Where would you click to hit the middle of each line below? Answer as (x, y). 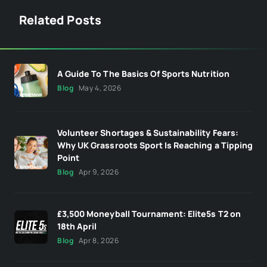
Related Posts (60, 20)
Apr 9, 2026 (99, 172)
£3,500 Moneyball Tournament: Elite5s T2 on (149, 214)
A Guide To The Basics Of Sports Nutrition (143, 73)
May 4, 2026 (100, 88)
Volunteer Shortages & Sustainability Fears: (148, 133)
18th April (77, 226)
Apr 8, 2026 (99, 240)
